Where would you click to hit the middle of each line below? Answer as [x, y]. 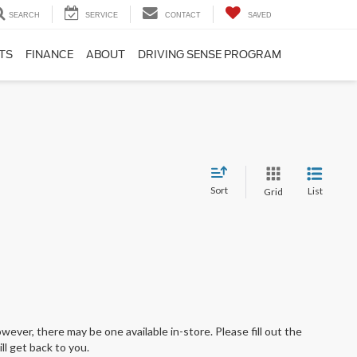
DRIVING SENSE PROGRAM [210, 55]
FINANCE [49, 55]
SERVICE [102, 16]
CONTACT [183, 16]
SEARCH [24, 16]
